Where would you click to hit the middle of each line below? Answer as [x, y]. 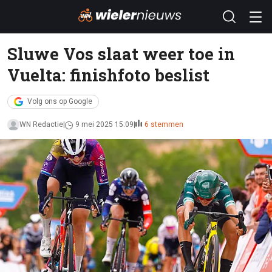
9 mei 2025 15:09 [104, 124]
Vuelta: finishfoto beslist [108, 75]
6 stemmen [164, 124]
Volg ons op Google [60, 101]
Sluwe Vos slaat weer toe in [121, 53]
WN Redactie [41, 124]
